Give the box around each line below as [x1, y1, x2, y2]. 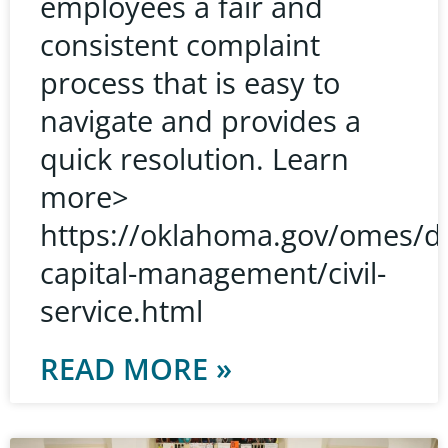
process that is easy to [40, 62, 340, 102]
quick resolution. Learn [40, 138, 349, 178]
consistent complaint [40, 24, 320, 64]
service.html [40, 290, 203, 330]
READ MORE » [40, 348, 232, 388]
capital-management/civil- [40, 252, 386, 292]
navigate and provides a [40, 100, 361, 140]
